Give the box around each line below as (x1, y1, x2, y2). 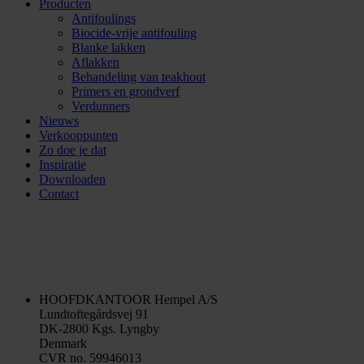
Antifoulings (71, 11, 136, 25)
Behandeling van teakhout (71, 69, 206, 84)
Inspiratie (39, 157, 86, 171)
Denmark (39, 336, 87, 350)
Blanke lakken (71, 40, 145, 54)
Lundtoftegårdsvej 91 (39, 306, 149, 321)
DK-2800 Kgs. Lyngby (39, 321, 159, 336)
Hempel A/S (154, 292, 218, 306)
